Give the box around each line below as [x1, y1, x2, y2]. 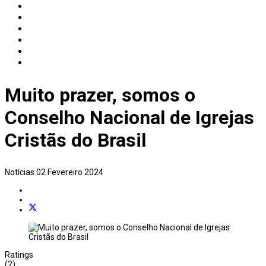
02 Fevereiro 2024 [36, 167, 103, 177]
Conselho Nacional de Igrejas [5, 106, 254, 129]
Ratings [5, 249, 33, 259]
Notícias [5, 167, 36, 177]
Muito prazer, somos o [5, 84, 195, 107]
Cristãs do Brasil [5, 129, 146, 152]
